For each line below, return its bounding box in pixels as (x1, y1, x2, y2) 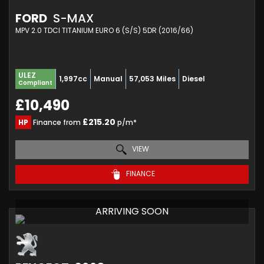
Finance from (31, 117, 82, 127)
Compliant (18, 78, 52, 87)
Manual (94, 73, 123, 84)
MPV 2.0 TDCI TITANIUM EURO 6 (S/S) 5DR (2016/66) (15, 25, 193, 35)
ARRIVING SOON (95, 204, 169, 218)
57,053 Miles (129, 73, 176, 84)
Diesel (182, 73, 205, 84)
